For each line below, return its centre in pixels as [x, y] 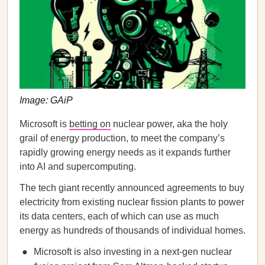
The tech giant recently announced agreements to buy [132, 188]
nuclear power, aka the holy [169, 124]
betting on [90, 124]
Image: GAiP [46, 100]
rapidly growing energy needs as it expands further [125, 152]
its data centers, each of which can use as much [119, 216]
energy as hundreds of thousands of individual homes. [132, 230]
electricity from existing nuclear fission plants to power [132, 202]
